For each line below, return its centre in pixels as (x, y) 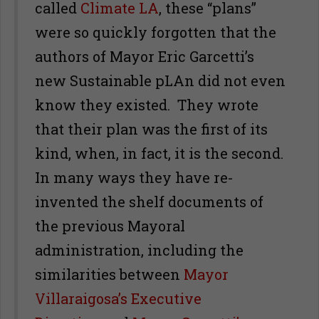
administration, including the (139, 250)
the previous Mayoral (110, 226)
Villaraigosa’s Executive (118, 298)
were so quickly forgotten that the (156, 32)
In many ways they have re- (134, 177)
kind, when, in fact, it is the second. (161, 153)
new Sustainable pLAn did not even (160, 80)
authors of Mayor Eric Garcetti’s (145, 56)
